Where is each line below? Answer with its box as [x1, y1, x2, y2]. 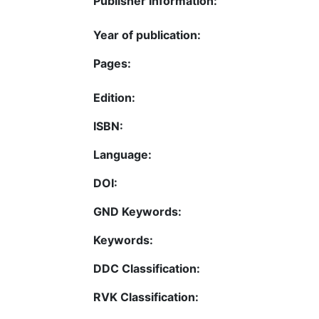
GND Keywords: [93, 204, 182, 219]
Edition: [93, 90, 135, 105]
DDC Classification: [93, 261, 200, 276]
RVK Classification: [93, 290, 199, 304]
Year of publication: [93, 28, 201, 42]
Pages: [93, 56, 131, 70]
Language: [93, 147, 152, 162]
